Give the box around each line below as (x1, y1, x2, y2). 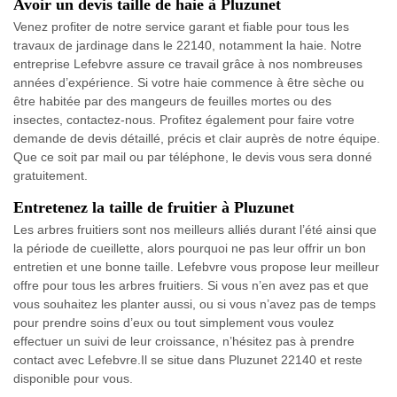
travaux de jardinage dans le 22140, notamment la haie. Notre (13, 38, 362, 53)
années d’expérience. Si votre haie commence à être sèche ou (13, 75, 364, 90)
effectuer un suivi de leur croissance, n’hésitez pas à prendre (13, 334, 354, 349)
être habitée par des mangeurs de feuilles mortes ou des (13, 94, 331, 109)
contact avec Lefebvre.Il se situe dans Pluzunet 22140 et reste (13, 353, 362, 368)
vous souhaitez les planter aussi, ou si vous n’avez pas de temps (13, 297, 376, 312)
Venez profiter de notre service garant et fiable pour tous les (13, 19, 349, 35)
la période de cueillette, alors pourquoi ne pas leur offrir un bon (13, 241, 366, 256)
